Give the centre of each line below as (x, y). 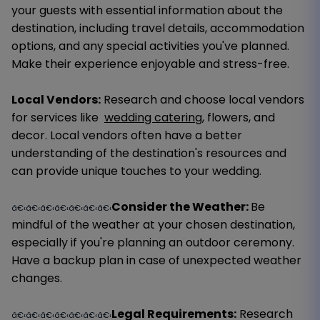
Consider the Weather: (181, 206)
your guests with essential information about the (147, 10)
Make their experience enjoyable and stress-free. (150, 64)
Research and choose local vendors (202, 99)
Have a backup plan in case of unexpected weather (156, 260)
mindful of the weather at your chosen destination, (153, 224)
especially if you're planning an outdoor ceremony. (153, 242)
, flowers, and (239, 117)
